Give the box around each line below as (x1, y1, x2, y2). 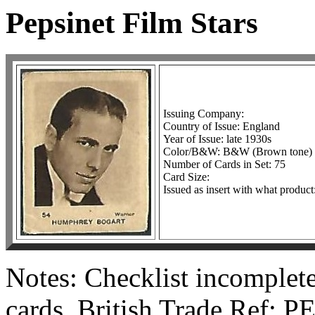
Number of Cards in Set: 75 (163, 157, 285, 170)
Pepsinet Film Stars (6, 6, 258, 39)
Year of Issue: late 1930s (163, 132, 271, 145)
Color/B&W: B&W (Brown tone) (163, 145, 312, 157)
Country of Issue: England (163, 120, 280, 132)
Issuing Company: (163, 107, 244, 120)
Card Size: (163, 170, 210, 183)
